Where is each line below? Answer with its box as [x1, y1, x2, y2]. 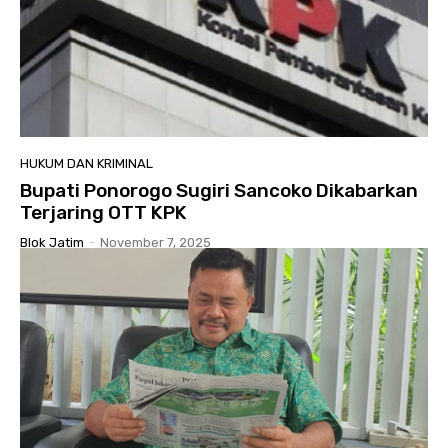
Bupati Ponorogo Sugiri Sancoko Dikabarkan [20, 178, 418, 202]
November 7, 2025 [100, 234, 211, 250]
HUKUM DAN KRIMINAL [20, 155, 153, 171]
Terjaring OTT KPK [20, 200, 187, 224]
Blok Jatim [20, 234, 84, 250]
